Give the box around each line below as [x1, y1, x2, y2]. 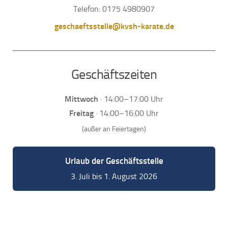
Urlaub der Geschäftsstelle [65, 156, 163, 166]
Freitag [69, 108, 94, 119]
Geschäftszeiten [71, 67, 157, 83]
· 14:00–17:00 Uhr [98, 94, 163, 104]
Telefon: [73, 4, 102, 14]
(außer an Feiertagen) [82, 125, 146, 134]
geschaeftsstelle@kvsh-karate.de [54, 21, 174, 31]
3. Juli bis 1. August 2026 [71, 172, 157, 182]
